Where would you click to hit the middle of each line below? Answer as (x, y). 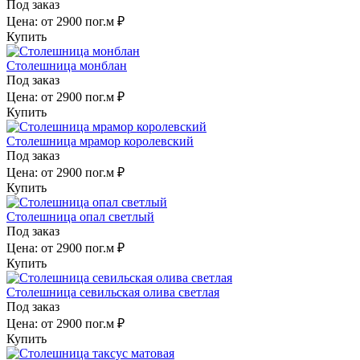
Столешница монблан (67, 65)
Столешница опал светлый (80, 216)
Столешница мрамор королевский (100, 141)
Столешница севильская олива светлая (113, 292)
